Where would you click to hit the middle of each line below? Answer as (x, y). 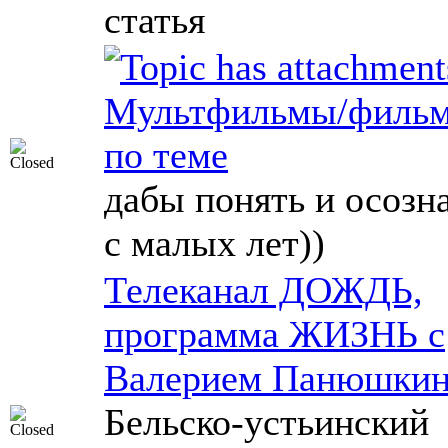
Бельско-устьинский (266, 422)
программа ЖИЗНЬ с (274, 334)
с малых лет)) (214, 243)
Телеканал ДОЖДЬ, (263, 290)
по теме (166, 155)
